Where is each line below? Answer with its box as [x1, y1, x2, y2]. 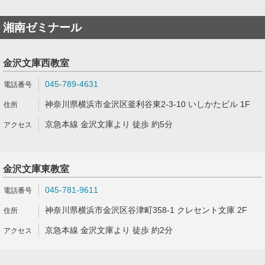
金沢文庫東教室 [3, 164, 69, 174]
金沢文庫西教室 [3, 58, 69, 68]
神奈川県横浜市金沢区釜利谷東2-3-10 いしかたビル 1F [45, 99, 250, 109]
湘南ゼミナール [3, 21, 82, 34]
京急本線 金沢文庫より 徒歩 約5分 [45, 119, 173, 129]
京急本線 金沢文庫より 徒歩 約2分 [45, 225, 173, 235]
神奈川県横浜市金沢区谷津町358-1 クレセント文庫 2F [45, 205, 247, 215]
